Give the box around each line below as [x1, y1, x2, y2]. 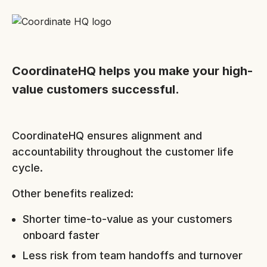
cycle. [12, 162, 43, 175]
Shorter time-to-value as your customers [22, 213, 232, 226]
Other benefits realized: [12, 187, 133, 200]
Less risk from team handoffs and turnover [22, 249, 243, 262]
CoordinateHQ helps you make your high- [12, 64, 253, 79]
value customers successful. [12, 82, 179, 97]
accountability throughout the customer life [12, 145, 234, 159]
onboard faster [22, 229, 100, 242]
